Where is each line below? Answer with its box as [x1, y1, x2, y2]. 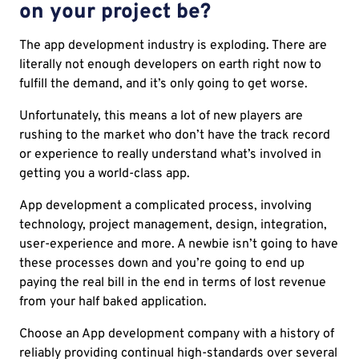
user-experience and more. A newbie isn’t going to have [19, 236, 338, 253]
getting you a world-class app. [19, 166, 190, 183]
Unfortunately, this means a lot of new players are [19, 108, 303, 125]
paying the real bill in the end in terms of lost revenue [19, 275, 326, 292]
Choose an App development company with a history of [19, 326, 334, 343]
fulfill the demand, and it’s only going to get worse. [19, 76, 308, 93]
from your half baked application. [19, 294, 207, 311]
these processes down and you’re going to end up [19, 256, 305, 272]
